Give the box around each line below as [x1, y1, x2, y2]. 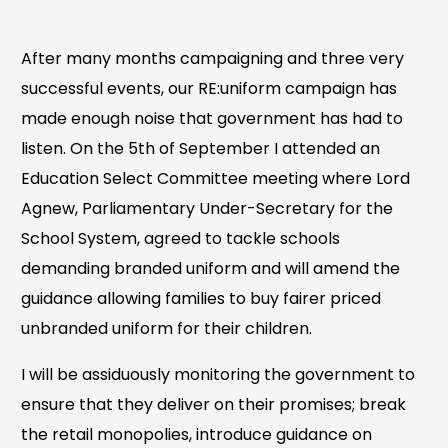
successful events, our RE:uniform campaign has [21, 76, 398, 100]
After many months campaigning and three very [21, 46, 405, 70]
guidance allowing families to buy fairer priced [21, 286, 382, 310]
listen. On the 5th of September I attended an [21, 136, 381, 160]
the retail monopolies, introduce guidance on [21, 422, 373, 446]
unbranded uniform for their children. [21, 316, 313, 340]
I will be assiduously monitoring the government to [21, 362, 416, 386]
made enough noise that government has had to [21, 106, 404, 130]
